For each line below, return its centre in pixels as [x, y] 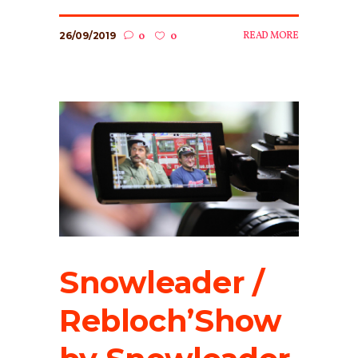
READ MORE [271, 36]
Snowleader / [162, 283]
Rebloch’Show [171, 321]
